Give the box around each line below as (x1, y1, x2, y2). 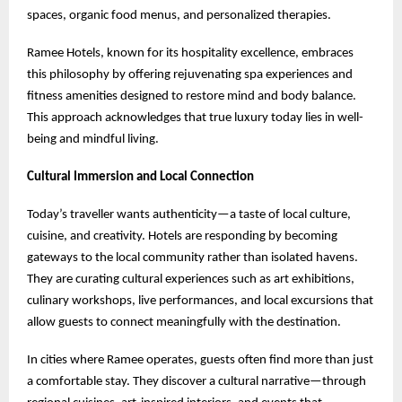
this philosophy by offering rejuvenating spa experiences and (27, 67, 353, 82)
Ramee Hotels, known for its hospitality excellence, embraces (27, 46, 354, 60)
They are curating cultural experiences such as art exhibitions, (27, 272, 354, 286)
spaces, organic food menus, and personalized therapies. (27, 8, 331, 22)
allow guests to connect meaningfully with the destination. (27, 315, 341, 329)
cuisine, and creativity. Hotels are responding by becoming (27, 229, 337, 243)
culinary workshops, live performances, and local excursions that (27, 293, 373, 308)
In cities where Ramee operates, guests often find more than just (27, 353, 373, 367)
